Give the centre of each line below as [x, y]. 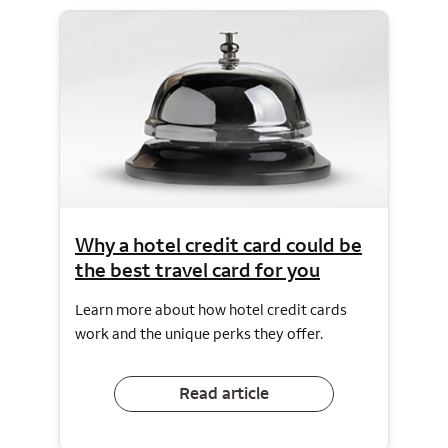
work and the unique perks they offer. [199, 333]
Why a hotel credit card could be [218, 244]
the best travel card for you [197, 269]
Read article [224, 393]
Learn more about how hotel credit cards [211, 309]
